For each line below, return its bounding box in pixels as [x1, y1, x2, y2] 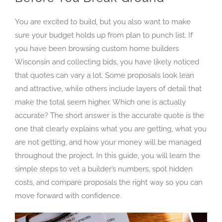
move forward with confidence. [15, 191, 121, 200]
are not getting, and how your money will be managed [15, 137, 201, 147]
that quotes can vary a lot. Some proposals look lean [15, 70, 194, 80]
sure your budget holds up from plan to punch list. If [15, 30, 193, 40]
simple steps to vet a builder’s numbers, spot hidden [15, 164, 193, 173]
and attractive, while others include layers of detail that [15, 84, 202, 93]
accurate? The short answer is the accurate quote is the [15, 111, 204, 120]
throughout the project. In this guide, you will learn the [15, 151, 200, 160]
